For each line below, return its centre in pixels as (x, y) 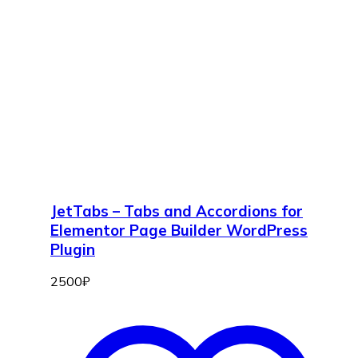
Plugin (73, 249)
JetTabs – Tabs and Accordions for (177, 211)
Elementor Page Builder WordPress (179, 230)
